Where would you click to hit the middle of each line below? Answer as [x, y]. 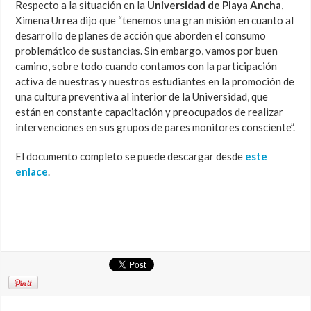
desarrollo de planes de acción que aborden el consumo [141, 36]
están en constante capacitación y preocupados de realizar [150, 112]
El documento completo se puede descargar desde [131, 157]
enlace [32, 172]
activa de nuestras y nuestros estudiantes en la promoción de [155, 82]
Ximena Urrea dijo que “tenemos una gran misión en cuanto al [155, 20]
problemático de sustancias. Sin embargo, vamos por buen [147, 51]
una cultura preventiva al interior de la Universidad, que [142, 97]
